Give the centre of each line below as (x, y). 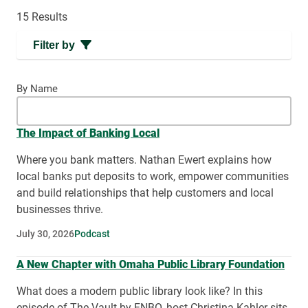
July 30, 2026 (45, 234)
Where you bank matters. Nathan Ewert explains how (144, 159)
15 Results (42, 16)
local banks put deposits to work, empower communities (153, 176)
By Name (37, 88)
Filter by (54, 45)
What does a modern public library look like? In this (140, 291)
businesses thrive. (60, 209)
